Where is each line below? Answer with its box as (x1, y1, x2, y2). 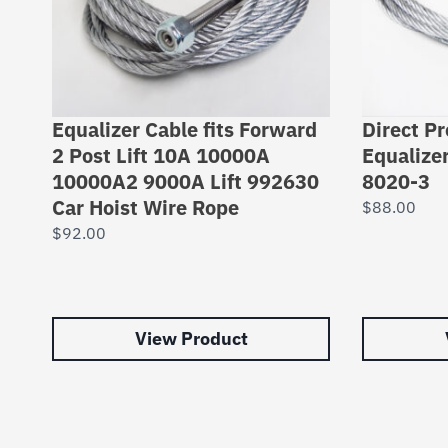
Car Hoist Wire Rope (52, 194, 239, 221)
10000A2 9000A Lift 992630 (52, 168, 319, 195)
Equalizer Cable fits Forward (52, 116, 317, 143)
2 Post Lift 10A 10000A (52, 142, 270, 169)
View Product (134, 327, 248, 350)
